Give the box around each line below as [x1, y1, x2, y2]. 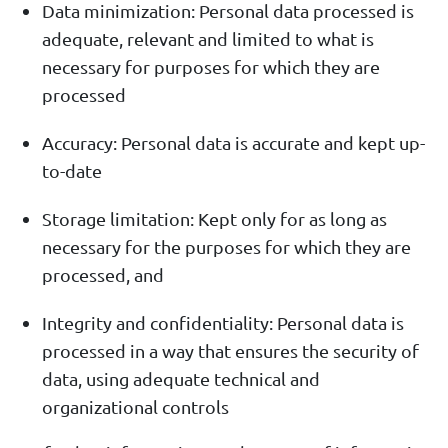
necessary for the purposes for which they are [42, 236, 411, 258]
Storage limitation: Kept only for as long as [42, 208, 387, 230]
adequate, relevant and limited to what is [42, 28, 374, 50]
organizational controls [42, 396, 229, 418]
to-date [42, 160, 102, 182]
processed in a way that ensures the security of [42, 340, 419, 362]
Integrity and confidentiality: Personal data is [42, 312, 404, 334]
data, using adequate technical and [42, 368, 320, 390]
